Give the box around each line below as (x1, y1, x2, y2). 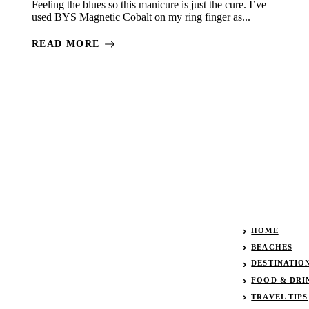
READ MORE (32, 39, 100, 50)
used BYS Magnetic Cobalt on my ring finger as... (32, 11, 250, 23)
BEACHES (251, 242, 292, 251)
